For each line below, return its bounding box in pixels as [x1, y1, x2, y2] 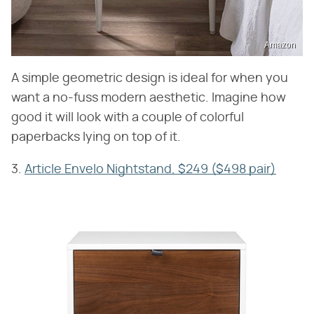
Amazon [264, 40, 296, 50]
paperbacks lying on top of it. [11, 131, 181, 144]
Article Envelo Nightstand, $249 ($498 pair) [25, 163, 276, 177]
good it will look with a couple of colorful [11, 111, 244, 125]
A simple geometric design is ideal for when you [11, 72, 288, 86]
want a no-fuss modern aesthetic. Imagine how [11, 92, 286, 105]
